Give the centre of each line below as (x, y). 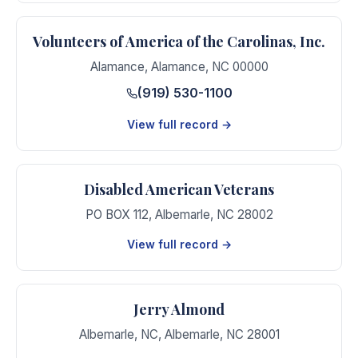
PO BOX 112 (117, 214)
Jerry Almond (179, 309)
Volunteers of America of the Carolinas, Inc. (179, 42)
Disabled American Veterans (179, 189)
